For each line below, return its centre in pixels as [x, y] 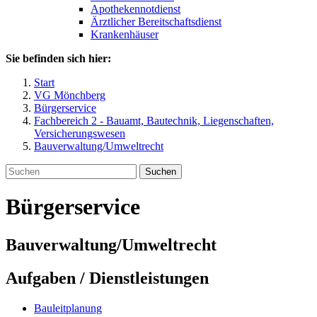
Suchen [161, 172]
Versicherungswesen [80, 133]
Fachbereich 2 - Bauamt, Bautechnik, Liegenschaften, [154, 121]
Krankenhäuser [125, 34]
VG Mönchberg [70, 95]
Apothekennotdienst [136, 9]
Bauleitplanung [68, 308]
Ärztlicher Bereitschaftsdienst [156, 22]
